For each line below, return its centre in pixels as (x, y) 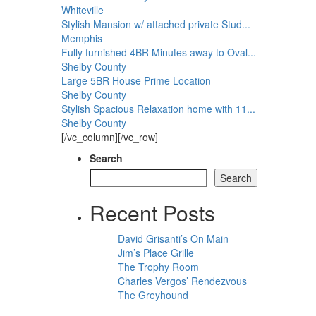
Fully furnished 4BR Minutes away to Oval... (159, 52)
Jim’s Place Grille (156, 253)
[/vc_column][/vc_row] (110, 137)
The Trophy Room (158, 267)
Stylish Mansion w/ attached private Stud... (156, 24)
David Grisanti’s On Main (173, 238)
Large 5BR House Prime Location (136, 80)
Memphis (82, 38)
